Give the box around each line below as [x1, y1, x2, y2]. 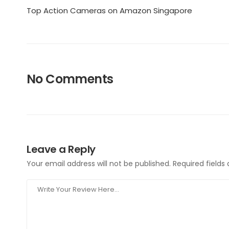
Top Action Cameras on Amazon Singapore [27, 5, 192, 16]
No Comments [27, 71, 113, 87]
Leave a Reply [27, 142, 96, 156]
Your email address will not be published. [27, 158, 171, 169]
